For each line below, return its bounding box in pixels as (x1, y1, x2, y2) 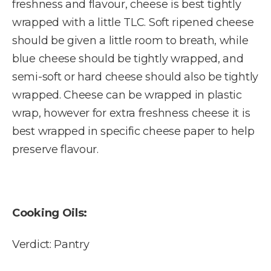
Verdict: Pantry (12, 238, 90, 252)
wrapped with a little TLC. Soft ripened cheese (12, 15, 254, 29)
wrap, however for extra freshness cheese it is (12, 106, 250, 120)
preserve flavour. (12, 142, 99, 156)
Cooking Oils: (12, 206, 88, 220)
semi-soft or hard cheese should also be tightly (12, 70, 258, 83)
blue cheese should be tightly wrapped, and (12, 51, 244, 65)
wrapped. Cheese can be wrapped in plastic (12, 88, 242, 102)
